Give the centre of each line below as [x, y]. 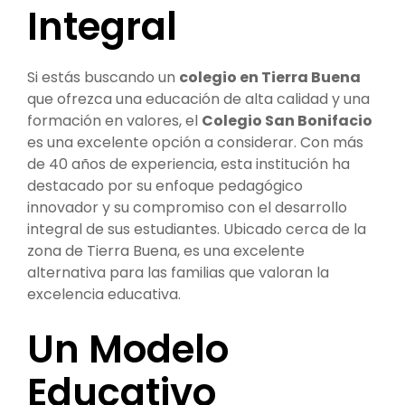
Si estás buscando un [103, 77]
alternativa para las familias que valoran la [178, 273]
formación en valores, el [114, 121]
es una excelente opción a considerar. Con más [195, 142]
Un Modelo [128, 349]
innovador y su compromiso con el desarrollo [187, 207]
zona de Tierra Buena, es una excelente [166, 251]
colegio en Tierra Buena [270, 77]
